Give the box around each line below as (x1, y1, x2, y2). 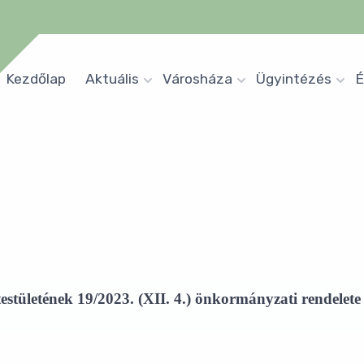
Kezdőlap (6, 71, 66, 88)
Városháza (162, 71, 232, 88)
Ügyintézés (256, 71, 331, 88)
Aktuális (85, 71, 139, 88)
